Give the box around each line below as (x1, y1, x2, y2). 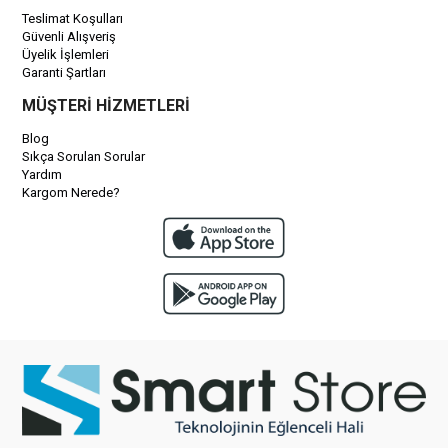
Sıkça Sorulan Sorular (22, 149, 146, 164)
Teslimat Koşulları (22, 11, 124, 26)
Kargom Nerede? (22, 185, 121, 200)
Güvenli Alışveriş (22, 29, 117, 44)
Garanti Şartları (22, 65, 107, 80)
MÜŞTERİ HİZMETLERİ (22, 96, 191, 115)
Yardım (22, 167, 63, 182)
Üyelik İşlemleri (22, 47, 110, 62)
